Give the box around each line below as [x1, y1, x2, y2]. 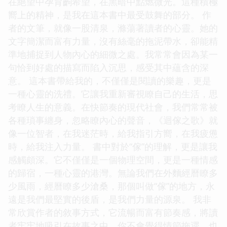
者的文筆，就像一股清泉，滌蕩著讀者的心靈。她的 [8, 21, 218, 34]
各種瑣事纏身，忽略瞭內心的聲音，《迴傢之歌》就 [8, 113, 218, 126]
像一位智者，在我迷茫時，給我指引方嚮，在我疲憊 [8, 127, 218, 139]
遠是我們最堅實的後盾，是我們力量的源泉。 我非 [8, 193, 211, 205]
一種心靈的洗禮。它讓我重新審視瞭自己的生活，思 [8, 87, 218, 100]
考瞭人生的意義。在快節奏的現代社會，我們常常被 [8, 100, 218, 113]
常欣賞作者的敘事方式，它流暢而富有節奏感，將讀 [8, 206, 218, 218]
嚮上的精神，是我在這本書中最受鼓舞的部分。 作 [8, 8, 211, 21]
